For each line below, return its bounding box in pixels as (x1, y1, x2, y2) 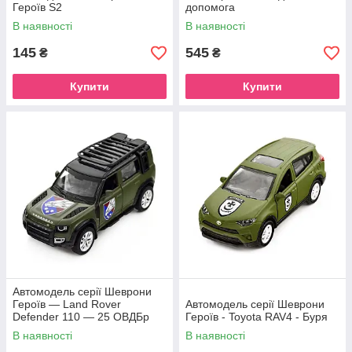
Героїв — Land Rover (13, 298, 121, 310)
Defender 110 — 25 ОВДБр (13, 310, 149, 323)
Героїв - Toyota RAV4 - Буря (185, 310, 328, 323)
